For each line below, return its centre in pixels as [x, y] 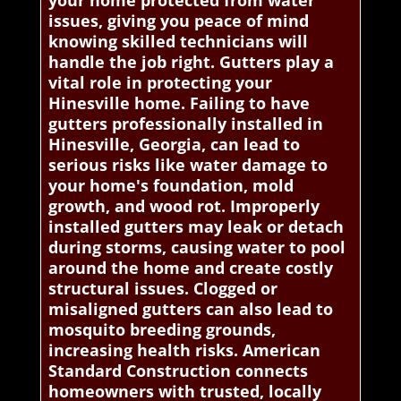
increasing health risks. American [184, 350]
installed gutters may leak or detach [196, 227]
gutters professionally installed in [185, 124]
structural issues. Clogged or [162, 289]
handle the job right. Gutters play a [191, 62]
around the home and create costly [190, 268]
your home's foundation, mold [171, 186]
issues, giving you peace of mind [178, 21]
